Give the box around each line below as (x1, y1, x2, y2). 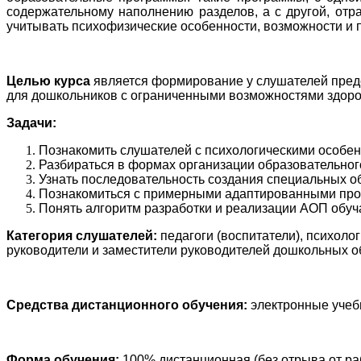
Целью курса (6, 74, 90, 89)
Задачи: (6, 116, 56, 131)
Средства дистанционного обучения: (6, 298, 247, 313)
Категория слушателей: (6, 229, 157, 243)
